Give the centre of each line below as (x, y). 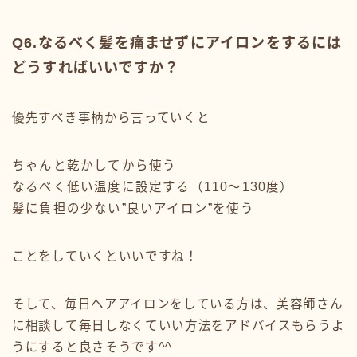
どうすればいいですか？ (96, 67)
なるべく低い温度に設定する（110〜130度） (153, 186)
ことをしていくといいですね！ (105, 256)
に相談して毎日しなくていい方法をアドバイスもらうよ (178, 325)
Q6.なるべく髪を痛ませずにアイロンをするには (177, 43)
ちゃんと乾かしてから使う (94, 165)
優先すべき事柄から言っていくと (111, 117)
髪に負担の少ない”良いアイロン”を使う (133, 208)
